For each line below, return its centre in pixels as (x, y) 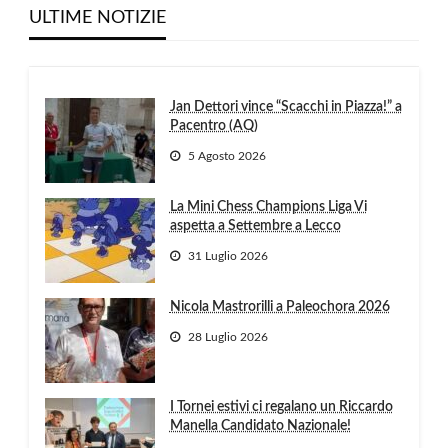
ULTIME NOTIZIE (97, 18)
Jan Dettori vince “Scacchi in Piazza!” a (285, 107)
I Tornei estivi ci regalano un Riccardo (281, 407)
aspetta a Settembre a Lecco (255, 226)
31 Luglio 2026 (227, 255)
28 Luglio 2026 (227, 336)
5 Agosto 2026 (226, 155)
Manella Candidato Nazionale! (260, 426)
